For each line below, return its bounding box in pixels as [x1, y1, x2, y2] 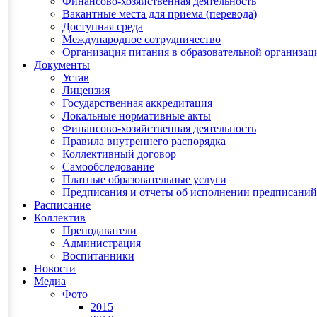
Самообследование [62, 161, 154, 173]
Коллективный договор [62, 148, 176, 160]
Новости [34, 263, 76, 275]
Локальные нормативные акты [62, 110, 211, 122]
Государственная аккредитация [62, 97, 212, 109]
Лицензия [62, 84, 110, 96]
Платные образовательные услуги [62, 173, 226, 185]
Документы [34, 59, 90, 71]
